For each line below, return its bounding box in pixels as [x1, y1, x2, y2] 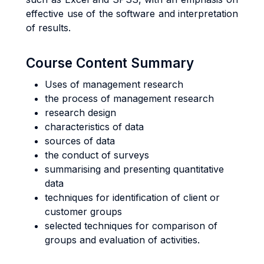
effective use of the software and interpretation [26, 8, 238, 19]
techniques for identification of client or [45, 192, 220, 203]
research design [45, 107, 116, 118]
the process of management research [45, 93, 214, 104]
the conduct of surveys [45, 149, 149, 161]
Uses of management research [45, 78, 183, 90]
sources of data [45, 135, 115, 147]
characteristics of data [45, 121, 144, 133]
